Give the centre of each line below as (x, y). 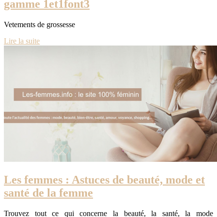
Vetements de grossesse (39, 25)
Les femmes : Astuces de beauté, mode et (104, 180)
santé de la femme (48, 193)
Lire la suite (22, 41)
